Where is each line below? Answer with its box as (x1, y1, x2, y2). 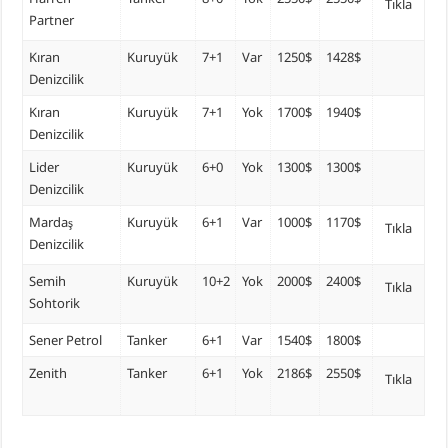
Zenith (28, 363, 67, 382)
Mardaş (28, 212, 73, 231)
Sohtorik (28, 293, 80, 312)
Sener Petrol (28, 330, 102, 349)
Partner (28, 10, 74, 29)
